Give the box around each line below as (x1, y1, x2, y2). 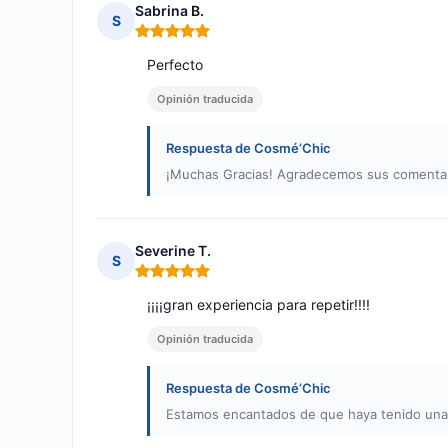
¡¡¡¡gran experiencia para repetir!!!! (147, 296, 370, 314)
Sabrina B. (135, 2, 204, 20)
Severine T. (135, 242, 211, 260)
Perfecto (147, 56, 203, 74)
